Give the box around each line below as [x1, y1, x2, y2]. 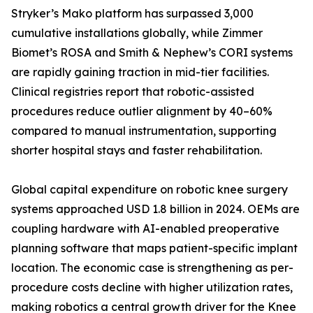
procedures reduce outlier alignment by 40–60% [11, 104, 272, 119]
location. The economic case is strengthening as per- [11, 261, 293, 275]
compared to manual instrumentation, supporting [11, 124, 277, 138]
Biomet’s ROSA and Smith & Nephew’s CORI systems [11, 45, 293, 60]
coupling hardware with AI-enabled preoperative [11, 221, 279, 236]
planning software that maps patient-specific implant [11, 241, 298, 256]
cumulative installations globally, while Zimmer [11, 26, 263, 41]
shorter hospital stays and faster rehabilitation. [11, 143, 262, 158]
